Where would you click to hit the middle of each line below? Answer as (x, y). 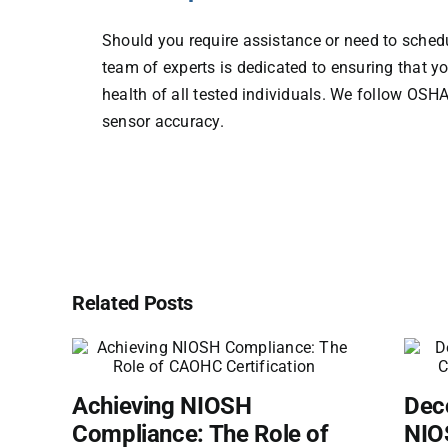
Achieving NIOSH (162, 406)
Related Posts (133, 302)
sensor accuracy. (162, 121)
